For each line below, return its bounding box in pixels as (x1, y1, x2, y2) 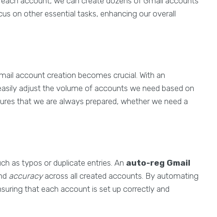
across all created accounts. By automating (43, 171, 199, 181)
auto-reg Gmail (126, 158, 190, 168)
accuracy (9, 171, 43, 181)
